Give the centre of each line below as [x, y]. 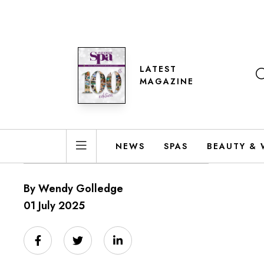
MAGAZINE [166, 81]
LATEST [158, 69]
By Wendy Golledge [73, 189]
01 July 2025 [54, 206]
